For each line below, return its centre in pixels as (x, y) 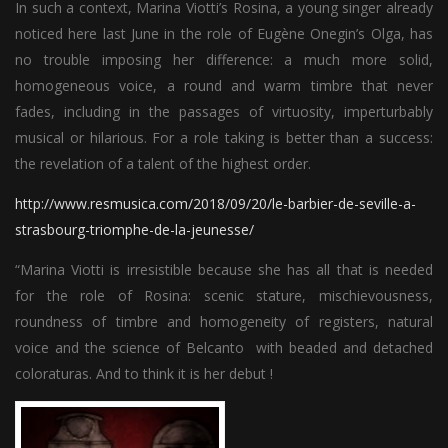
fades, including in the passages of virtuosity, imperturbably (224, 111)
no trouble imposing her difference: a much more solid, (224, 59)
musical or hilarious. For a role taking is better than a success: (224, 137)
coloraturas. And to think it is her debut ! (144, 373)
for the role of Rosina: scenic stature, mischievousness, (224, 295)
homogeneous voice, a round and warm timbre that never (224, 85)
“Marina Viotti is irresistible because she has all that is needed (224, 269)
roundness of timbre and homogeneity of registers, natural (224, 321)
